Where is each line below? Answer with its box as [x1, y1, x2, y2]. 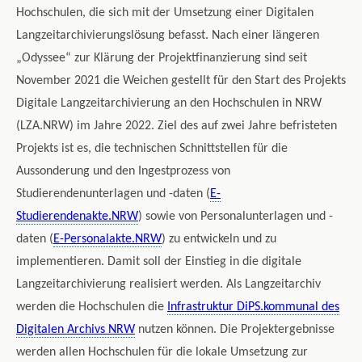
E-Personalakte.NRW [53, 233, 162, 246]
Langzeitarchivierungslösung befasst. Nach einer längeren [16, 29, 319, 43]
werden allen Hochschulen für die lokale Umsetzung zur [16, 346, 308, 360]
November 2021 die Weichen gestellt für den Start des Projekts [16, 74, 346, 88]
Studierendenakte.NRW [16, 210, 138, 224]
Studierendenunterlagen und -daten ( [16, 187, 210, 201]
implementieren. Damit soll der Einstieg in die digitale [16, 255, 301, 269]
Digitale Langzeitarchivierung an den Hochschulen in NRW [16, 97, 322, 111]
